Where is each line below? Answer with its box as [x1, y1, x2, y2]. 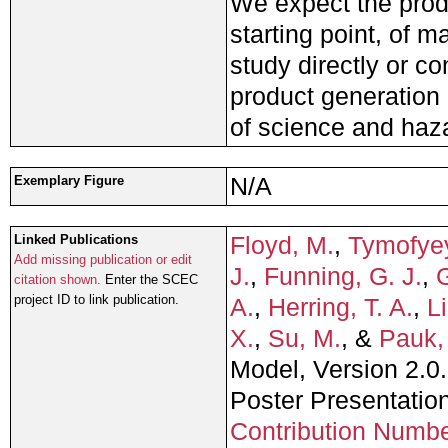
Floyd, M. [230, 231, 334, 260]
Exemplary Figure [14, 173, 124, 189]
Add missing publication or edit [14, 252, 192, 268]
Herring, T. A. [268, 293, 413, 322]
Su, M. [268, 324, 341, 353]
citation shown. [14, 272, 101, 288]
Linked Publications [14, 232, 138, 248]
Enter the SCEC [101, 272, 198, 288]
